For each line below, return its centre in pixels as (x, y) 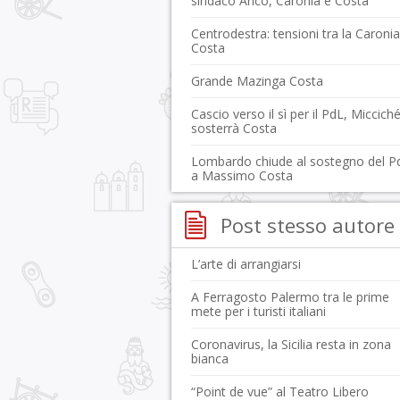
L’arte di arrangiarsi (246, 264)
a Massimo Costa (242, 175)
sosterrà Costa (234, 128)
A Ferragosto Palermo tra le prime (290, 297)
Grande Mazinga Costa (257, 81)
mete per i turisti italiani (258, 311)
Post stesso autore (308, 225)
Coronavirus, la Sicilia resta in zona (291, 344)
